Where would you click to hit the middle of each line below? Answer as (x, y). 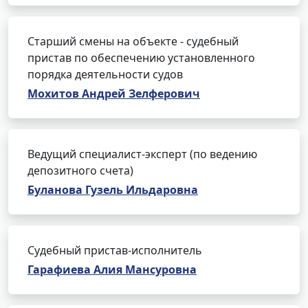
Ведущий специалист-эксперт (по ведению (142, 154)
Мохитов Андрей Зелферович (114, 93)
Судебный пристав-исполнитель (115, 250)
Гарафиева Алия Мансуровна (112, 269)
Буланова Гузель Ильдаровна (113, 190)
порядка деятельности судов (105, 74)
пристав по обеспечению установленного (141, 58)
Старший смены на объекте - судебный (133, 41)
